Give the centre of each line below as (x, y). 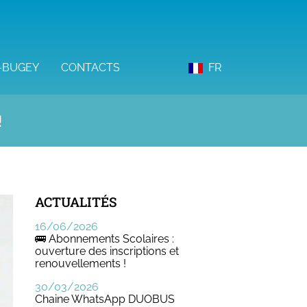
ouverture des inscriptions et (107, 251)
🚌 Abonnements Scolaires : (105, 239)
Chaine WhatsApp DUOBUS (105, 299)
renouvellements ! (81, 263)
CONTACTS (90, 67)
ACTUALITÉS (76, 202)
